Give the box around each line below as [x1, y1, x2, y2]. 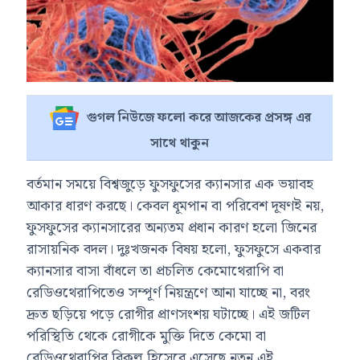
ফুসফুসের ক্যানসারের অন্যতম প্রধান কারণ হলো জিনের [27, 215, 317, 239]
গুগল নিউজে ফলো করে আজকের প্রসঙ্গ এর [87, 108, 312, 129]
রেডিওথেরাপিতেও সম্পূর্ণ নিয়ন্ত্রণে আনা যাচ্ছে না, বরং [27, 280, 311, 305]
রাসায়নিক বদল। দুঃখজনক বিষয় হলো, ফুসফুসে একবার [27, 237, 321, 261]
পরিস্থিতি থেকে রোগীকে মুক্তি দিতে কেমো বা [27, 324, 267, 348]
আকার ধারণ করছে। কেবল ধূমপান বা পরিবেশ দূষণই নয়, [27, 194, 325, 218]
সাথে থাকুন [150, 133, 210, 153]
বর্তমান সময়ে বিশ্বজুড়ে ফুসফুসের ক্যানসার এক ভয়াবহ [27, 172, 314, 196]
